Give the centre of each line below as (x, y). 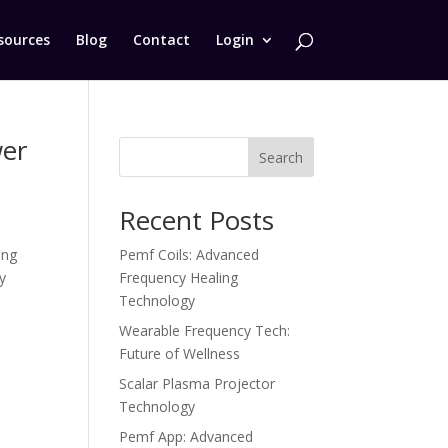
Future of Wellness (180, 353)
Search (280, 157)
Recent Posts (197, 220)
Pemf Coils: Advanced (189, 254)
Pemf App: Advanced (186, 436)
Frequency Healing (179, 277)
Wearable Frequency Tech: (205, 330)
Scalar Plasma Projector (197, 383)
